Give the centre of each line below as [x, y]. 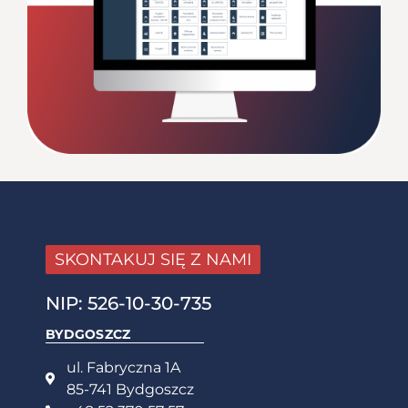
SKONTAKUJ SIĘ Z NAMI [153, 259]
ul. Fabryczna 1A [123, 367]
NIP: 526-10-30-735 [128, 303]
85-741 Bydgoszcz [130, 389]
